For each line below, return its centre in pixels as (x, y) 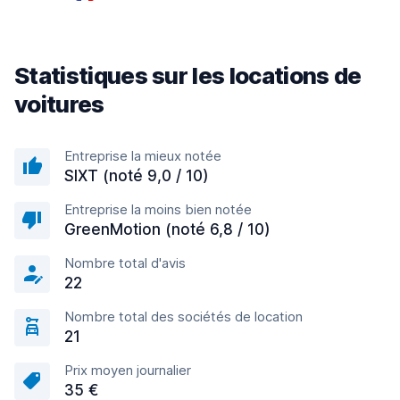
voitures (59, 104)
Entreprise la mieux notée (143, 156)
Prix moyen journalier (128, 370)
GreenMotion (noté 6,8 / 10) (167, 229)
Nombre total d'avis (125, 263)
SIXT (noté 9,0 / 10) (137, 176)
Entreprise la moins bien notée (158, 209)
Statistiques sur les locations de (188, 75)
